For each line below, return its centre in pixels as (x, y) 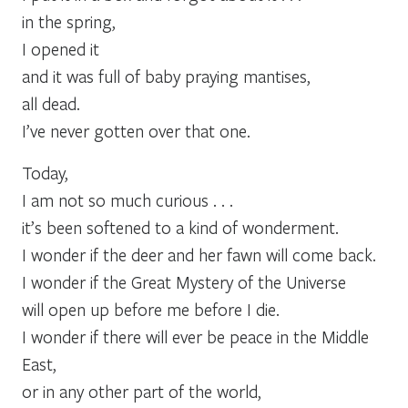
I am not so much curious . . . (127, 199)
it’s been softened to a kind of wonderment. (180, 227)
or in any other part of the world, (142, 391)
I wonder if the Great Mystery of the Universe (184, 281)
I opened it (61, 48)
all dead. (51, 103)
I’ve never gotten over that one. (136, 130)
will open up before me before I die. (151, 309)
